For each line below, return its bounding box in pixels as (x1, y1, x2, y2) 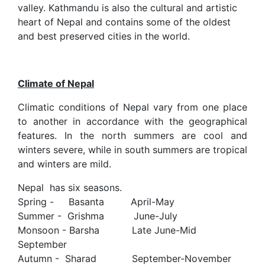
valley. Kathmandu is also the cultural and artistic (18, 1, 237, 14)
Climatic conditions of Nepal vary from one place (18, 101, 247, 113)
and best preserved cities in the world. (18, 30, 190, 42)
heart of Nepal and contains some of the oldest (18, 15, 231, 28)
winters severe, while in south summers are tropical (18, 143, 247, 156)
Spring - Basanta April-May (18, 195, 192, 208)
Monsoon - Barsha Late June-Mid (18, 224, 196, 236)
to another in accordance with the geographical (18, 115, 247, 127)
